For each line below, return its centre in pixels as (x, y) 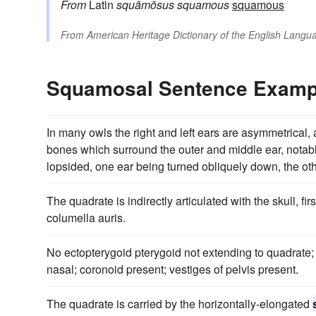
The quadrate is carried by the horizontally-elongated (180, 303)
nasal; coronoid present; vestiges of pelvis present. (172, 269)
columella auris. (86, 217)
